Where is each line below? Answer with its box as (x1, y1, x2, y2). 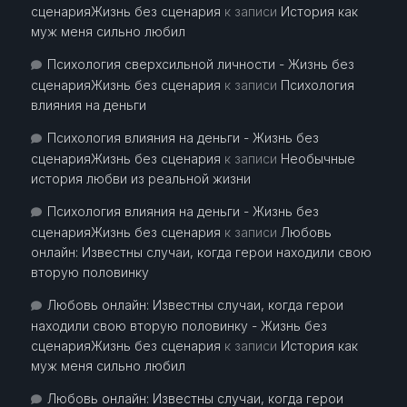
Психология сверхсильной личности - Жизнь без (46, 56, 354, 73)
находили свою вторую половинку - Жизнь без (30, 318, 327, 334)
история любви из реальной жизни (30, 171, 251, 187)
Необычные (280, 151, 355, 167)
